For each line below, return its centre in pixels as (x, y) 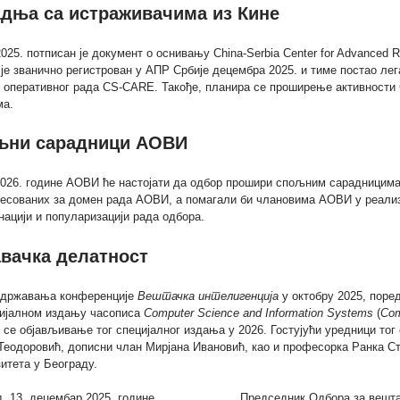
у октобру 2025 (321, 296)
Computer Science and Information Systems (259, 312)
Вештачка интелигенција (208, 296)
